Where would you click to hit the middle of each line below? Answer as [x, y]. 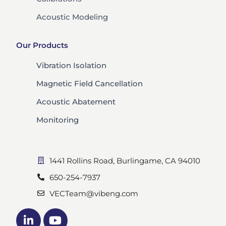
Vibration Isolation [72, 66]
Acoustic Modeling [72, 17]
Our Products [42, 45]
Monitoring [58, 120]
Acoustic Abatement [76, 102]
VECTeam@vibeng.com [94, 194]
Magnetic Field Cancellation [90, 84]
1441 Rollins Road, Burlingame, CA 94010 [125, 161]
